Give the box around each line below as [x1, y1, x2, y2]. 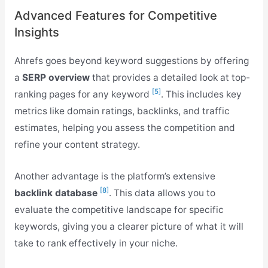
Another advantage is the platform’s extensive [14, 170, 215, 182]
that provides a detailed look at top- [89, 72, 250, 84]
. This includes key [160, 89, 242, 100]
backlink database [14, 187, 98, 199]
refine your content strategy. [14, 139, 140, 151]
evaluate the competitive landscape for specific [14, 204, 224, 216]
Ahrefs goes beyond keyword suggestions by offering [14, 55, 249, 67]
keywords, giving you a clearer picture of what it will [14, 221, 243, 233]
